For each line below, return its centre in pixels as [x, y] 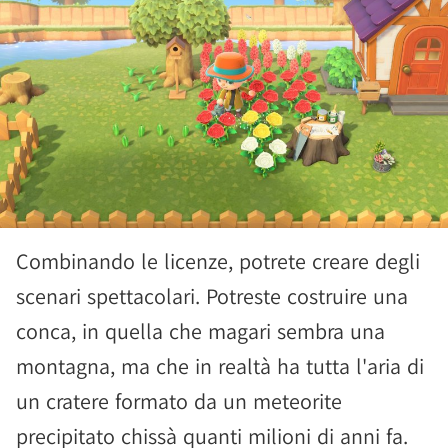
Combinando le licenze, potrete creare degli [218, 261]
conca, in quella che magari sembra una [200, 331]
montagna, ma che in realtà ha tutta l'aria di [220, 366]
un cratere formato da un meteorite [179, 401]
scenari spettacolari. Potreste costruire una [212, 296]
